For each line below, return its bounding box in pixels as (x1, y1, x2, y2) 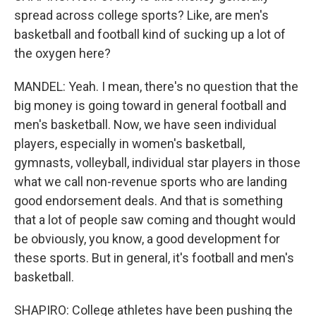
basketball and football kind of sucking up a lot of (14, 27, 286, 42)
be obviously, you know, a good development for (14, 231, 280, 246)
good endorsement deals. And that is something (14, 193, 283, 208)
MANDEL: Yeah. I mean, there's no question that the (14, 79, 298, 94)
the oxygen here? (14, 46, 111, 61)
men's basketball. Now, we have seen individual (14, 117, 276, 132)
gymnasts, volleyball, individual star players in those (14, 155, 300, 170)
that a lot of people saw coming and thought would (14, 212, 296, 227)
